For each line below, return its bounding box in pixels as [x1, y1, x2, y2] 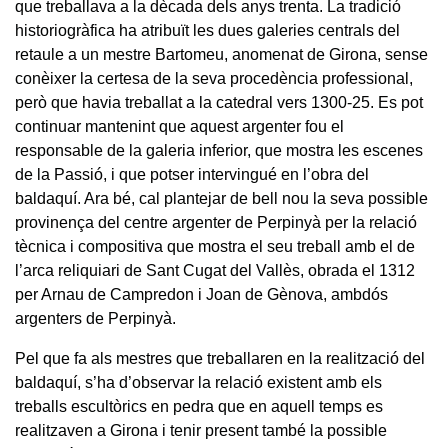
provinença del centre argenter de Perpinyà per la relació [15, 213, 417, 231]
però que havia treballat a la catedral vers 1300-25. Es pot [15, 93, 423, 111]
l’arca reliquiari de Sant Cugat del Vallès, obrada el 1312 [15, 261, 415, 279]
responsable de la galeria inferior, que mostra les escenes [15, 141, 423, 159]
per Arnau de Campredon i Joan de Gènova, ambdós [15, 285, 388, 303]
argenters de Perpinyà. [15, 309, 176, 327]
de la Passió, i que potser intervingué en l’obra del [15, 165, 369, 183]
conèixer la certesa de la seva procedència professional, [15, 69, 413, 87]
